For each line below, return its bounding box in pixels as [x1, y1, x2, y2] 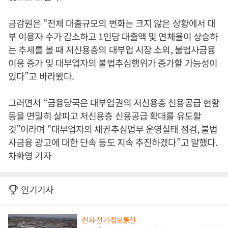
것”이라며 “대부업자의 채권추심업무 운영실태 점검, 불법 [8, 122, 218, 135]
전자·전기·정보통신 [82, 214, 136, 225]
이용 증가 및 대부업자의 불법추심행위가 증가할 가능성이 [8, 56, 217, 69]
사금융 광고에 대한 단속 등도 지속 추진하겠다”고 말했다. [8, 135, 218, 149]
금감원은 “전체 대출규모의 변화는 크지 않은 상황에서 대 [8, 16, 216, 30]
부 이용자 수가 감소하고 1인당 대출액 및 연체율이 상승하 [8, 30, 218, 43]
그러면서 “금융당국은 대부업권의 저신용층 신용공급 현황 [8, 96, 220, 109]
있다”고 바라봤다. [8, 69, 76, 82]
